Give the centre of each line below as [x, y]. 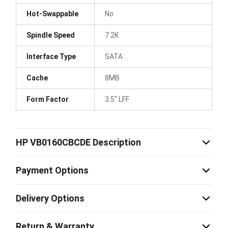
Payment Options [52, 170]
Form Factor [48, 99]
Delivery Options [50, 198]
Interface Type [51, 56]
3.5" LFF [117, 99]
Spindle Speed [51, 35]
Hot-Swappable [52, 13]
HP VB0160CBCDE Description [78, 142]
